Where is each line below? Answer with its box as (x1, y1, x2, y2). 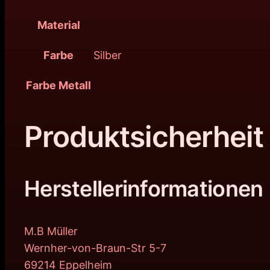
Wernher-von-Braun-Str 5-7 (24, 242, 166, 255)
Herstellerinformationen (24, 175, 263, 202)
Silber (93, 48, 122, 61)
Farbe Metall (26, 78, 91, 92)
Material (37, 18, 80, 31)
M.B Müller (24, 225, 78, 238)
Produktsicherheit (24, 118, 263, 154)
